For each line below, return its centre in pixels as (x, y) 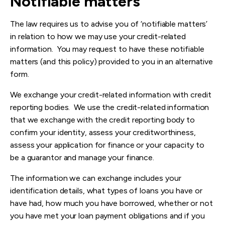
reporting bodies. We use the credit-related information (110, 107)
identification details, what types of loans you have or (106, 191)
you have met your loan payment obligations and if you (107, 216)
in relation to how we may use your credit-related (98, 37)
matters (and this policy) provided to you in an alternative (112, 62)
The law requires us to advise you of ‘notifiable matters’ (109, 24)
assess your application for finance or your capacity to (107, 145)
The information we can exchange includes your (96, 178)
